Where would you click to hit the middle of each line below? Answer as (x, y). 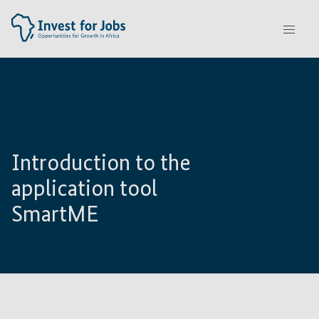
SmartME (55, 215)
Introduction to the (101, 164)
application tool (84, 189)
